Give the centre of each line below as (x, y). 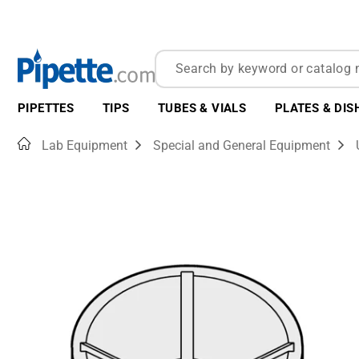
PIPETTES (46, 108)
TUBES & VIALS (202, 108)
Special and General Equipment (242, 146)
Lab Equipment (85, 146)
